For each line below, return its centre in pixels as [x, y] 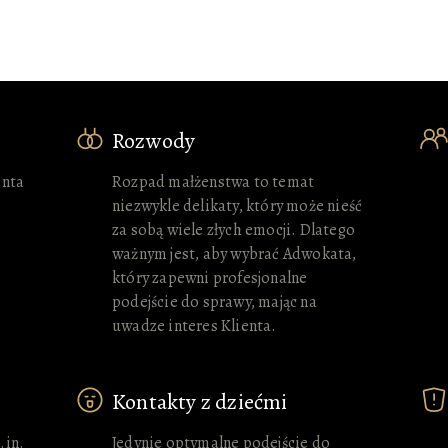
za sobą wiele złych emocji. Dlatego [233, 230]
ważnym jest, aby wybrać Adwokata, [234, 254]
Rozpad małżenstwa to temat [213, 182]
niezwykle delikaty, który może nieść [237, 206]
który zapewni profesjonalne [210, 278]
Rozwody [154, 141]
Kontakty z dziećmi [200, 402]
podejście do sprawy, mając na [214, 302]
